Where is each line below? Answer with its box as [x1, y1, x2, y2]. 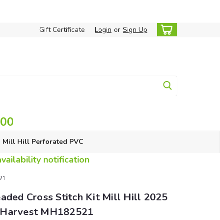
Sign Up [123, 25, 147, 34]
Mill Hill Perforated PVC [2, 137, 83, 146]
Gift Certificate [39, 25, 85, 34]
